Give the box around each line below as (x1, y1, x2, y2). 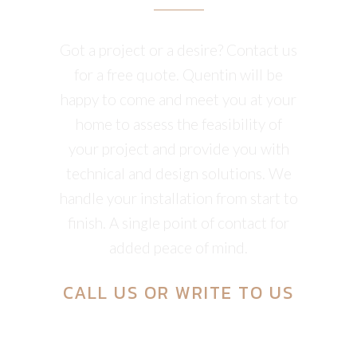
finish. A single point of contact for (68, 214, 289, 232)
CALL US (63, 280, 139, 306)
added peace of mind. (109, 238, 248, 257)
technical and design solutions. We (65, 164, 292, 182)
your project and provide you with (68, 139, 289, 158)
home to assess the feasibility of (75, 115, 282, 133)
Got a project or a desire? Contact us (60, 41, 297, 59)
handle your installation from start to (59, 189, 298, 207)
